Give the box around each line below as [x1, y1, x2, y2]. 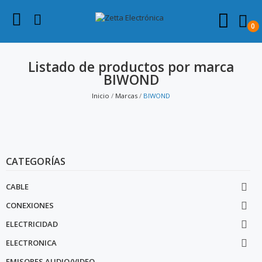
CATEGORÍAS [6, 155, 65, 168]
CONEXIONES [6, 199, 54, 211]
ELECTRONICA [6, 237, 57, 248]
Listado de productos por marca [28, 58, 234, 76]
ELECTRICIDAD [6, 218, 58, 229]
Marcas [115, 91, 137, 100]
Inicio [92, 91, 109, 100]
